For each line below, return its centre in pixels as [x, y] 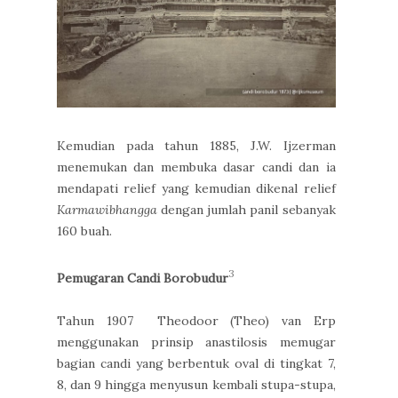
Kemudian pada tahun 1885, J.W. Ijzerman [196, 146]
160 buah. [84, 231]
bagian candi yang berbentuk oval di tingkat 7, [196, 363]
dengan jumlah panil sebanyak [247, 210]
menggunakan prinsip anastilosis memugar [196, 342]
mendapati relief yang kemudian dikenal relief [196, 189]
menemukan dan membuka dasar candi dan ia [196, 167]
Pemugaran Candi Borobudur [143, 278]
